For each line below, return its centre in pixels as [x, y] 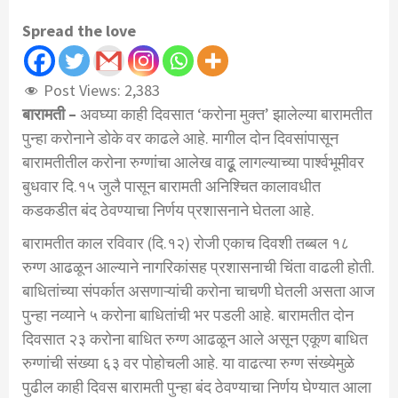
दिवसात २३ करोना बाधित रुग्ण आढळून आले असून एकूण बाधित [195, 339]
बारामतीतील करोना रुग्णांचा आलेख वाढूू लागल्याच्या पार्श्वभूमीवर [193, 163]
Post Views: [82, 91]
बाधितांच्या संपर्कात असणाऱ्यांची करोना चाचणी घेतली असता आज [199, 291]
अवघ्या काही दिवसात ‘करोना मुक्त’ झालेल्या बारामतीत [224, 115]
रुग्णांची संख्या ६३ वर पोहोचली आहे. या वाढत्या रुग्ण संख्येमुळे [188, 363]
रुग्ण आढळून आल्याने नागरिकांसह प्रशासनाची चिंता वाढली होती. [199, 267]
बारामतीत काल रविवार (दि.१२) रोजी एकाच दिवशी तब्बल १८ [186, 243]
